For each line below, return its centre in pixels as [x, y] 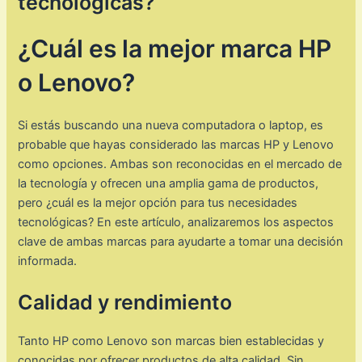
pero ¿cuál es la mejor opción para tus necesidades [158, 203]
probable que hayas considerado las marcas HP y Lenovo [176, 145]
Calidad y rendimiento [125, 303]
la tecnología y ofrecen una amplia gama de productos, [168, 184]
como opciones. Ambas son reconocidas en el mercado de [180, 164]
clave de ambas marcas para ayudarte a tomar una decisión [181, 242]
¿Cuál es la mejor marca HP [175, 49]
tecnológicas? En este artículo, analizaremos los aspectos [176, 223]
